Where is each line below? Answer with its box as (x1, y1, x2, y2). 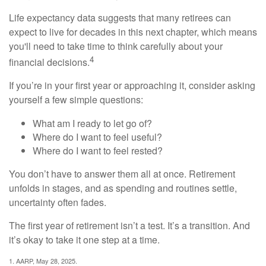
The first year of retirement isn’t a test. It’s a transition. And (9, 218, 250, 232)
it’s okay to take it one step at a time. (9, 232, 160, 246)
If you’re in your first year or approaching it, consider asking (9, 78, 255, 92)
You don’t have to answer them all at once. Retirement (9, 166, 235, 180)
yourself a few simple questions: (9, 92, 143, 106)
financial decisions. (9, 55, 90, 69)
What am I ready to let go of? (33, 116, 152, 130)
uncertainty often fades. (9, 195, 106, 209)
